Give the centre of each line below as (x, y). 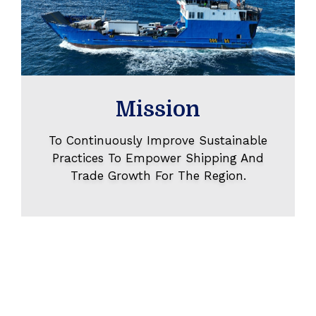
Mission (158, 110)
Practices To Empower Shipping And (158, 158)
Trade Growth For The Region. (158, 176)
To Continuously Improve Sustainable (158, 141)
